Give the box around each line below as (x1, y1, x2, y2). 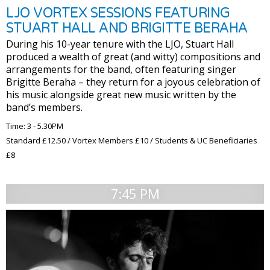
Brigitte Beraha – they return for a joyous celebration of (6, 75, 260, 89)
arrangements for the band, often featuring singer (6, 63, 236, 77)
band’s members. (6, 101, 83, 115)
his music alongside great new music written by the (6, 88, 236, 102)
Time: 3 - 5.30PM (6, 121, 63, 132)
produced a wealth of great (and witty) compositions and (6, 50, 260, 64)
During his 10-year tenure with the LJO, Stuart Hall (6, 37, 234, 51)
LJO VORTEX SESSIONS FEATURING (6, 4, 230, 22)
